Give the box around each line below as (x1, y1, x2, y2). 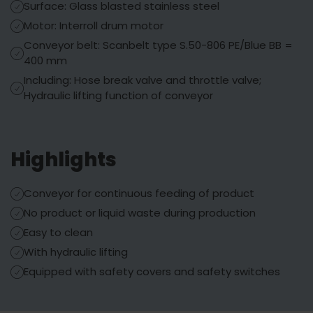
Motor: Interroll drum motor (24, 18, 163, 33)
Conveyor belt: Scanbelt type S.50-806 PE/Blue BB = (24, 38, 293, 52)
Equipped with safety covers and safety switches (24, 264, 280, 279)
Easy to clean (24, 225, 93, 240)
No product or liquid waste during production (24, 205, 256, 220)
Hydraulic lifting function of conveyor (24, 88, 213, 103)
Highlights (10, 146, 117, 173)
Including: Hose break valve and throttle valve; (24, 73, 261, 87)
